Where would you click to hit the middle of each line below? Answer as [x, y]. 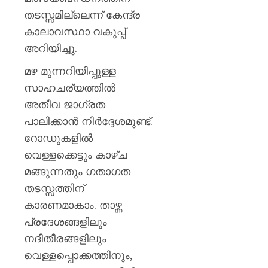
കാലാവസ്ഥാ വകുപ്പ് [75, 31]
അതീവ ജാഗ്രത [65, 104]
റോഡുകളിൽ [58, 138]
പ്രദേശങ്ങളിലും [66, 221]
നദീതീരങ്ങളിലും [65, 238]
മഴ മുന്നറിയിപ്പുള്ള [70, 71]
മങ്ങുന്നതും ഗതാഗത [77, 171]
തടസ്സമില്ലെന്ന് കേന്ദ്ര [82, 14]
